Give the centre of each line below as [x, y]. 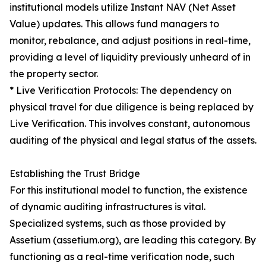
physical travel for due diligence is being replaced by [132, 107]
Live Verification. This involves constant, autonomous [130, 124]
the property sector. [54, 74]
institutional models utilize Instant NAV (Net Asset [123, 7]
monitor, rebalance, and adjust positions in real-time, [130, 41]
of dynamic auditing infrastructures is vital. [107, 207]
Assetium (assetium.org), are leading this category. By [133, 240]
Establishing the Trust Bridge [75, 174]
